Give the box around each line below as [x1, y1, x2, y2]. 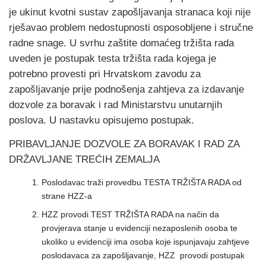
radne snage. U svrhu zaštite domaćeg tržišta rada [9, 37, 234, 49]
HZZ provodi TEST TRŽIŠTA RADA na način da [42, 210, 219, 219]
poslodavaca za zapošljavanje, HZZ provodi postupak [42, 251, 245, 260]
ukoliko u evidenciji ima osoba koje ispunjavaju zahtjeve [42, 237, 249, 246]
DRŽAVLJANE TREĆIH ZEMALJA [9, 154, 160, 165]
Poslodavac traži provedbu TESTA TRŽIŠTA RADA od [42, 178, 242, 187]
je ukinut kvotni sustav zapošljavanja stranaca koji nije [9, 7, 251, 18]
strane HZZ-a [42, 191, 92, 201]
